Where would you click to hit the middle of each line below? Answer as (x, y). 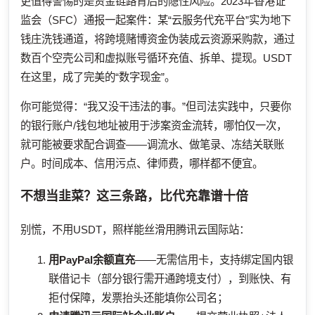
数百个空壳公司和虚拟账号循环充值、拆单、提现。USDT (156, 58)
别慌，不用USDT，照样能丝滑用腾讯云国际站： (135, 230)
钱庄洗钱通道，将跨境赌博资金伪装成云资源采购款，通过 (157, 39)
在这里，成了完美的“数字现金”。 (98, 77)
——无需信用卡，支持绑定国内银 (214, 259)
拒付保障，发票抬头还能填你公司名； (138, 297)
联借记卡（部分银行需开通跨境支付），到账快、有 (170, 278)
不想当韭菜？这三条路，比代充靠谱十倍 (134, 197)
